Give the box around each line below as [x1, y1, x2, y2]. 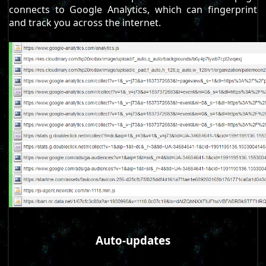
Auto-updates [96, 233, 170, 248]
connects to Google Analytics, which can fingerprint [9, 3, 257, 17]
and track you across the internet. [9, 16, 161, 30]
